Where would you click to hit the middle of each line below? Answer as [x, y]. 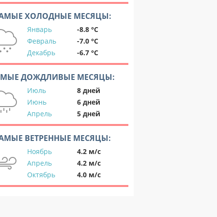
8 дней [89, 90]
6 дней [89, 102]
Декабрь [41, 53]
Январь [39, 29]
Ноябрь [39, 151]
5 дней [89, 114]
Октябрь [41, 175]
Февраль [42, 41]
